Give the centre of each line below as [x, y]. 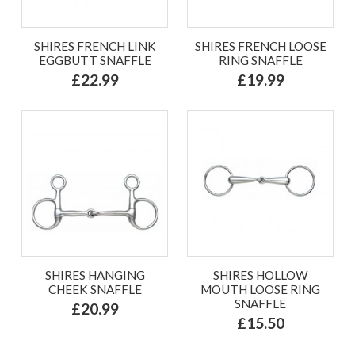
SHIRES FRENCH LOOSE [260, 46]
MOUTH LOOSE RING [260, 289]
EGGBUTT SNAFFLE [95, 60]
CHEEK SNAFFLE [95, 289]
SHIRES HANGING [95, 275]
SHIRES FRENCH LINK [95, 46]
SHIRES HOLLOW [260, 275]
